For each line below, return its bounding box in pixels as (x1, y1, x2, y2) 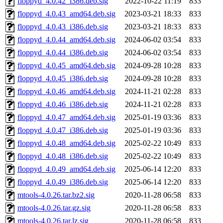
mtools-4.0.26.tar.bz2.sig (17, 191, 95, 200)
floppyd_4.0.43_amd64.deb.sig (17, 9, 115, 18)
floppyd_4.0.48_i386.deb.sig (17, 152, 108, 161)
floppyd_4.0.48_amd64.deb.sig (17, 139, 115, 148)
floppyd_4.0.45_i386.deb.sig (17, 74, 108, 83)
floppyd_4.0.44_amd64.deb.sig (17, 35, 115, 44)
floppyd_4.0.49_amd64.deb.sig (17, 165, 115, 174)
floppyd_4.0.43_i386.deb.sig (17, 22, 108, 31)
